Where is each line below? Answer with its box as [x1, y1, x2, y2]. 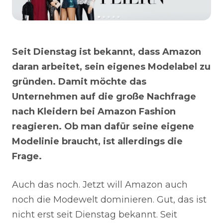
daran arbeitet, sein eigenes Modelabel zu [12, 61, 211, 72]
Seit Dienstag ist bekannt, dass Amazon [12, 46, 201, 57]
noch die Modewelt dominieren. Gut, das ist [12, 194, 207, 205]
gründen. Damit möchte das [12, 76, 146, 87]
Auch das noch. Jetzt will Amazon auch [12, 179, 188, 190]
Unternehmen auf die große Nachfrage [12, 91, 196, 102]
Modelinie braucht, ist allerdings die [12, 135, 183, 147]
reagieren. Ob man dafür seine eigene [12, 120, 194, 132]
